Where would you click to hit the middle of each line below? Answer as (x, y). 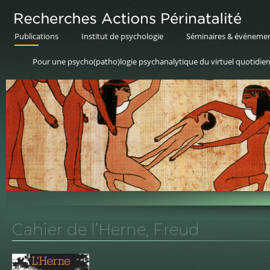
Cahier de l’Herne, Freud (106, 230)
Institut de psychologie (122, 36)
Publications (36, 36)
